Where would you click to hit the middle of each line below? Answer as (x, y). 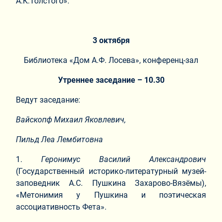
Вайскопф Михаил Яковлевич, (71, 119)
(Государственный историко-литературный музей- (111, 171)
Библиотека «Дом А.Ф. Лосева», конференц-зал (111, 60)
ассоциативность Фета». (61, 207)
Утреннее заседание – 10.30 (111, 80)
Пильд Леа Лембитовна (59, 139)
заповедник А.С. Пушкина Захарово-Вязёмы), (111, 183)
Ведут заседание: (48, 100)
